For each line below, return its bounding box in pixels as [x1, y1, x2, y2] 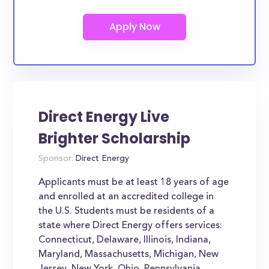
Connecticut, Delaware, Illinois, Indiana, [38, 235, 211, 245]
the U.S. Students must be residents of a [38, 207, 215, 216]
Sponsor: [38, 155, 74, 163]
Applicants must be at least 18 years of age [38, 178, 229, 187]
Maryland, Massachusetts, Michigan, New [38, 250, 219, 259]
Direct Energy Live [38, 107, 170, 127]
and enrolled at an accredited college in [38, 192, 214, 202]
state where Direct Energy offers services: [38, 221, 223, 231]
